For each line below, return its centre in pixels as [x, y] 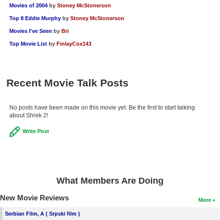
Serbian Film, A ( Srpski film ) [42, 213]
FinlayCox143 [74, 43]
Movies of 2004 [28, 5]
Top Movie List [28, 43]
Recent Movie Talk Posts [67, 82]
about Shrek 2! [28, 115]
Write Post [36, 131]
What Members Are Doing [110, 180]
